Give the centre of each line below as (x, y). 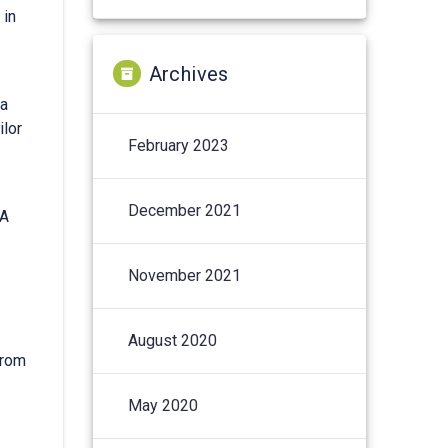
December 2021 (185, 210)
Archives (188, 73)
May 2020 (163, 405)
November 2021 (185, 275)
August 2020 (173, 340)
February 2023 (179, 145)
